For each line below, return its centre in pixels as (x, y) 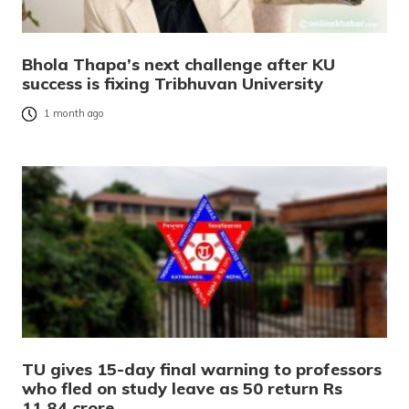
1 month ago (74, 114)
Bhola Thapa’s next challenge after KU (178, 65)
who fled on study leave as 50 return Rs (182, 389)
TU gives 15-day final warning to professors (202, 370)
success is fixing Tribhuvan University (173, 84)
